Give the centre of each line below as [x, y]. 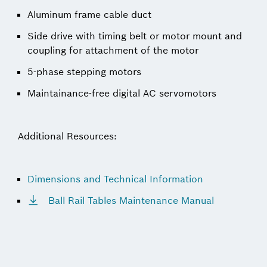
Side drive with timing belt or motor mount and [135, 36]
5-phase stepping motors [84, 72]
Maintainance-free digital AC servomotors [122, 93]
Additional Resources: [67, 136]
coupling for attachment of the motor [113, 50]
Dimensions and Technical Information [115, 179]
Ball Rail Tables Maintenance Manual [130, 200]
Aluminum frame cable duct [89, 14]
